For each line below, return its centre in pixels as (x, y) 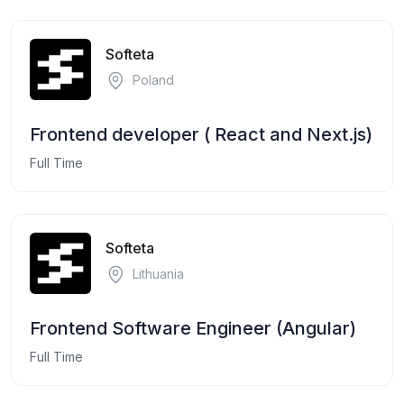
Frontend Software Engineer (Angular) (193, 328)
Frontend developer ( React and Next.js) (201, 134)
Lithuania (158, 274)
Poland (153, 80)
